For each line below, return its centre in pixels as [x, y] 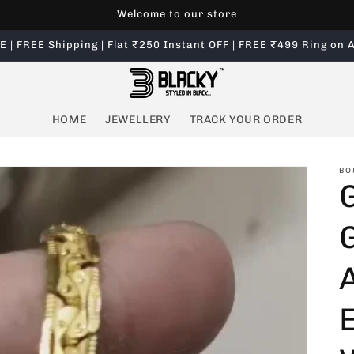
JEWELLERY [138, 120]
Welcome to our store [177, 14]
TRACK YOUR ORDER [246, 120]
